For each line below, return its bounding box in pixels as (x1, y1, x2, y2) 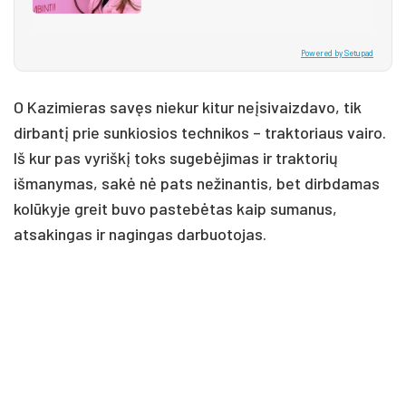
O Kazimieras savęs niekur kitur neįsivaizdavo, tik (14, 96, 362, 117)
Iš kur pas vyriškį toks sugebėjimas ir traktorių (14, 147, 338, 168)
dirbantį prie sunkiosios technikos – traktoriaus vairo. (14, 121, 386, 142)
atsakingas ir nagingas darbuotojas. (14, 223, 266, 244)
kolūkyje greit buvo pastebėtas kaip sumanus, (14, 198, 337, 218)
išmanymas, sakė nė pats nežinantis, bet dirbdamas (14, 172, 380, 193)
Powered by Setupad (301, 47, 373, 58)
